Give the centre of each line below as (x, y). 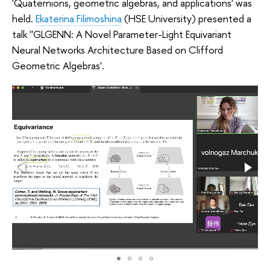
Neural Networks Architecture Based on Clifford (118, 50)
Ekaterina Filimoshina (79, 19)
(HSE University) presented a (187, 19)
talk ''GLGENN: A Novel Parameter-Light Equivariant (122, 34)
